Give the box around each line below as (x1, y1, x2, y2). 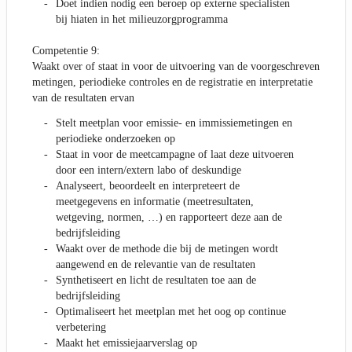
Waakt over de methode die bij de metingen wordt (56, 243, 278, 255)
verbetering (56, 321, 106, 334)
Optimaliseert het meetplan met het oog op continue (56, 306, 286, 318)
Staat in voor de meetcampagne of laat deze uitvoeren (56, 148, 294, 161)
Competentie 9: (32, 45, 100, 57)
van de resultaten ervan (32, 92, 134, 104)
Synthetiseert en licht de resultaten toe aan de (56, 274, 256, 287)
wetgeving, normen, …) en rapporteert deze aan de (56, 211, 282, 224)
